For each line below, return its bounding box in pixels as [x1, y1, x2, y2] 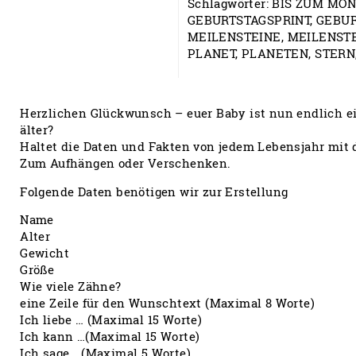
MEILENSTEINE [187, 29, 281, 44]
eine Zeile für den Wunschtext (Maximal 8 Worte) [20, 296, 315, 311]
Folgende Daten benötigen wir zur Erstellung [20, 184, 288, 199]
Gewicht [20, 246, 70, 261]
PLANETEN [242, 45, 309, 61]
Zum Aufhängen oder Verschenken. [20, 156, 231, 172]
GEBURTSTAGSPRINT [187, 12, 311, 28]
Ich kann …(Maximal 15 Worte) [20, 329, 200, 345]
